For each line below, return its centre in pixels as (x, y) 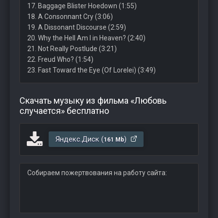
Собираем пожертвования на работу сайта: (97, 173)
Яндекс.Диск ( (80, 139)
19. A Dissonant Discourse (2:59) (77, 27)
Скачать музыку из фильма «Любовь (93, 100)
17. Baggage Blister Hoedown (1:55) (82, 6)
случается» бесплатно (64, 111)
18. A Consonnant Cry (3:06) (70, 17)
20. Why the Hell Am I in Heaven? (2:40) (86, 38)
